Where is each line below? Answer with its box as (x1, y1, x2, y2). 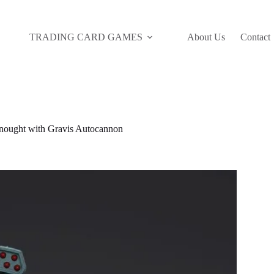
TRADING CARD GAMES (29, 31, 143, 42)
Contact (240, 31, 270, 42)
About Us (187, 31, 225, 42)
